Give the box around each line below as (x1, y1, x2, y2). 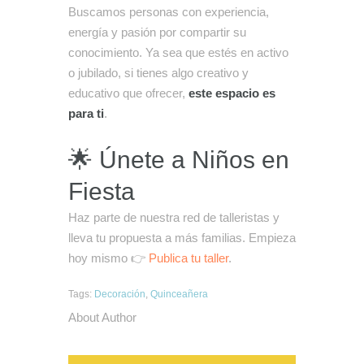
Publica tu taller (149, 250, 228, 265)
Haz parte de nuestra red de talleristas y (68, 210, 279, 224)
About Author (68, 310, 136, 325)
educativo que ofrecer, (68, 85, 188, 100)
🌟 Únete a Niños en (68, 145, 289, 173)
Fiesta (68, 177, 135, 205)
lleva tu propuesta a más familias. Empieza (68, 230, 296, 245)
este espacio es (188, 85, 275, 100)
